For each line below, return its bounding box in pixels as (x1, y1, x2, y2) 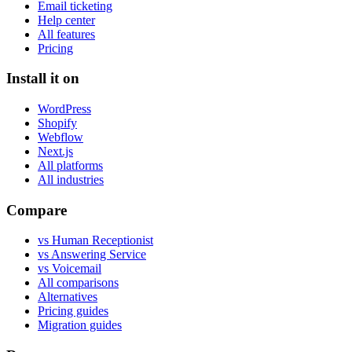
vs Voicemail (38, 262, 101, 276)
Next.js (38, 145, 73, 158)
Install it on (6, 70, 79, 87)
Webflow (38, 130, 83, 144)
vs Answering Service (38, 247, 146, 262)
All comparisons (38, 276, 119, 290)
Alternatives (38, 290, 97, 304)
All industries (38, 173, 104, 186)
